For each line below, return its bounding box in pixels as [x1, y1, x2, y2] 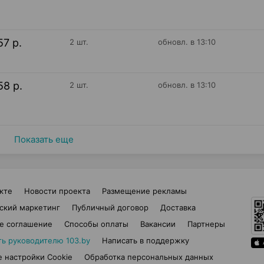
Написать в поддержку [101, 236, 189, 245]
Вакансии [140, 219, 176, 229]
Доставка [160, 203, 196, 212]
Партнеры [187, 219, 225, 229]
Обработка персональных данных [84, 252, 213, 262]
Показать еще [14, 134, 74, 145]
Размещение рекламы [102, 186, 187, 196]
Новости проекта [24, 186, 90, 196]
